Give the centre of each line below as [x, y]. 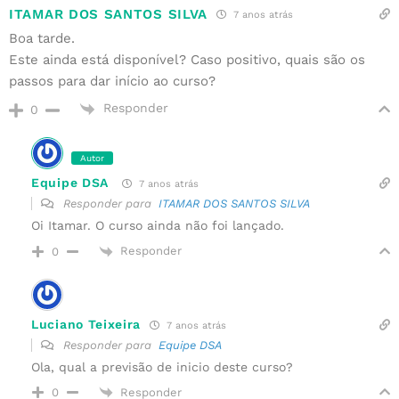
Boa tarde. [42, 39]
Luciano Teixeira [86, 325]
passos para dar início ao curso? [112, 81]
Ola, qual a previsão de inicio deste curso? [162, 366]
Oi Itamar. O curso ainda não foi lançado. [158, 225]
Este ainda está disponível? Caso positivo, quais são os [187, 60]
